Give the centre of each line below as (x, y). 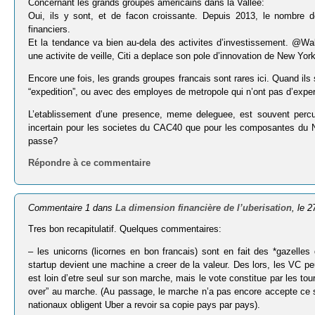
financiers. (50, 29)
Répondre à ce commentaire (90, 163)
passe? (43, 141)
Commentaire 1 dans (72, 208)
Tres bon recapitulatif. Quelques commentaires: (125, 229)
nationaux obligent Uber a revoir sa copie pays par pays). (144, 304)
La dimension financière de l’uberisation (204, 208)
